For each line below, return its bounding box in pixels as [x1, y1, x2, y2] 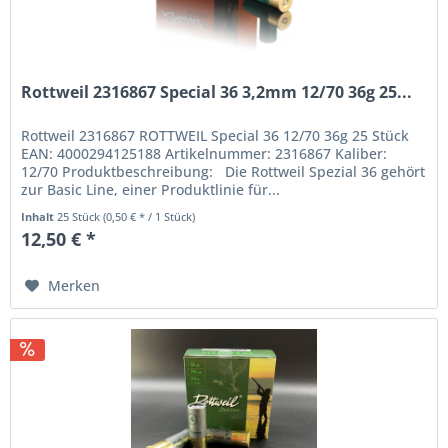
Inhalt [21, 209, 58, 225]
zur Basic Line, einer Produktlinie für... [21, 180, 281, 200]
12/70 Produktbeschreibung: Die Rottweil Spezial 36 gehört [21, 162, 426, 182]
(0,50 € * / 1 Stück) [103, 209, 196, 225]
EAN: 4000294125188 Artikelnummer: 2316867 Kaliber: [21, 144, 388, 164]
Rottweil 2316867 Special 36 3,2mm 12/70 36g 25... [21, 81, 413, 104]
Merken [48, 276, 101, 296]
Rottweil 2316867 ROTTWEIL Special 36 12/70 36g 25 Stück [21, 126, 414, 146]
